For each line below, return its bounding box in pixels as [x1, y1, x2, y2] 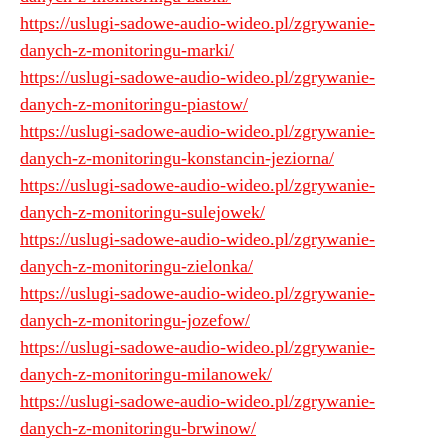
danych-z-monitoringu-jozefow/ [20, 309, 250, 332]
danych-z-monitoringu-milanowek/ [20, 363, 272, 386]
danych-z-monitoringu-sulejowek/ [20, 201, 265, 224]
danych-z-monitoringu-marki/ [20, 39, 234, 62]
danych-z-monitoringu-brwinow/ [20, 417, 256, 440]
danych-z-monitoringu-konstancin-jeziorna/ [20, 147, 334, 170]
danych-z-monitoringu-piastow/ [20, 93, 248, 116]
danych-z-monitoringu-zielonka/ [20, 255, 253, 278]
